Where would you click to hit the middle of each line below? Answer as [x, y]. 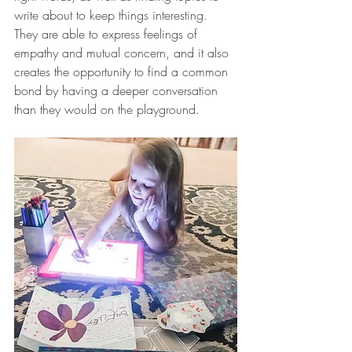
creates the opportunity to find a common [123, 72]
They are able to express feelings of [108, 34]
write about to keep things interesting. [113, 15]
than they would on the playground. [109, 110]
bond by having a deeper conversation [118, 91]
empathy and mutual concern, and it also [123, 53]
